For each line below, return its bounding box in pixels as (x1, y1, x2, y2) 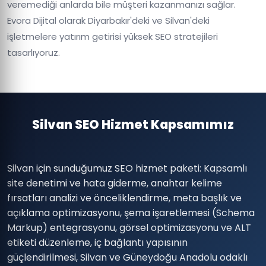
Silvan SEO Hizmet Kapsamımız (32, 116, 234, 133)
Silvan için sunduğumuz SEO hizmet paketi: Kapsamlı (7, 161, 247, 175)
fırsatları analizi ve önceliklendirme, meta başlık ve (7, 191, 242, 205)
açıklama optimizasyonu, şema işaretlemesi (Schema (7, 206, 255, 220)
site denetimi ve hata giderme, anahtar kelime (7, 176, 222, 190)
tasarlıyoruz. (7, 46, 60, 59)
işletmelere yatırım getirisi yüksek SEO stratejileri (7, 30, 218, 43)
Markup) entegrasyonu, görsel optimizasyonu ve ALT (7, 221, 251, 235)
